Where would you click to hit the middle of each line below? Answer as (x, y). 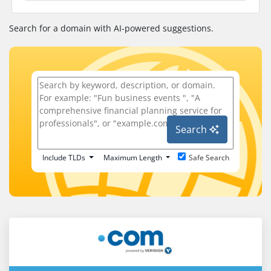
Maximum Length (132, 158)
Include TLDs (64, 158)
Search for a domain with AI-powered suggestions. (111, 28)
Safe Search (209, 158)
